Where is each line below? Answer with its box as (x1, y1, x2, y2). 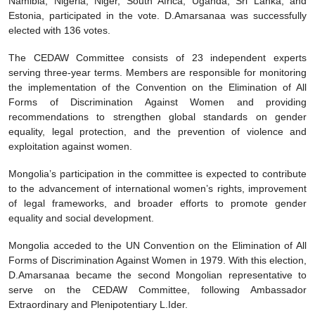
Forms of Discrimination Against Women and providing (8, 96, 307, 108)
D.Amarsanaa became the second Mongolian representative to (8, 269, 307, 281)
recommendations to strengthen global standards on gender (8, 110, 307, 122)
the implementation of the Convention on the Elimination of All (8, 81, 307, 93)
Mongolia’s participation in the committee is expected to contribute (8, 167, 307, 179)
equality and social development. (8, 212, 154, 224)
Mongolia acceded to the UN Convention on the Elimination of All (8, 239, 307, 251)
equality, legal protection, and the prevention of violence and (8, 125, 307, 137)
